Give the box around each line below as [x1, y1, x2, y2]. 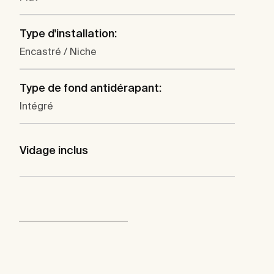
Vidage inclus [20, 144, 88, 157]
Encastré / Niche [20, 46, 97, 57]
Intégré [20, 100, 53, 112]
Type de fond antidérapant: [20, 81, 161, 95]
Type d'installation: [20, 27, 117, 40]
